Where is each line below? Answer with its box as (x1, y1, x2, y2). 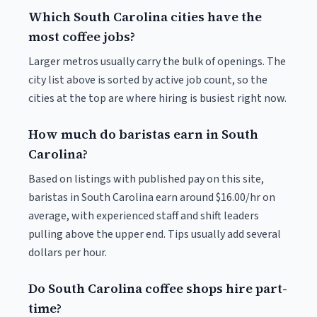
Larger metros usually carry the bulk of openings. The (28, 54, 286, 69)
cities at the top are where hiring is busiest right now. (28, 91, 287, 106)
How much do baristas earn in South (28, 125, 258, 143)
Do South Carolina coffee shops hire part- (28, 279, 287, 297)
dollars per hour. (28, 245, 107, 260)
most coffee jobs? (28, 28, 135, 45)
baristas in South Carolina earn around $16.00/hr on (28, 190, 275, 205)
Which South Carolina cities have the (28, 8, 262, 25)
